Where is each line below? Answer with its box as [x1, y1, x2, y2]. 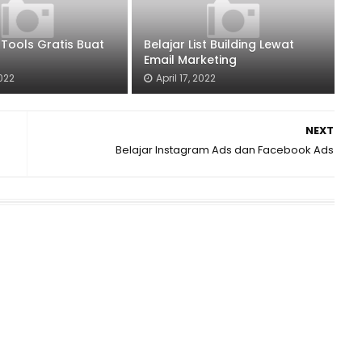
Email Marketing [143, 52, 237, 68]
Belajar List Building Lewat [143, 36, 294, 53]
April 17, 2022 [155, 71, 216, 85]
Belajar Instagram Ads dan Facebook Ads [115, 142, 334, 158]
